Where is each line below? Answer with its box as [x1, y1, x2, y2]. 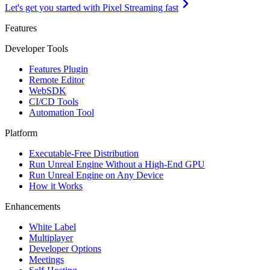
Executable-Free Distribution [29, 148, 139, 159]
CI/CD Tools [29, 96, 78, 107]
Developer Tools [5, 43, 68, 54]
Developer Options [29, 243, 101, 254]
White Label [29, 221, 76, 232]
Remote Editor [29, 74, 84, 85]
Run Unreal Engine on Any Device [29, 169, 163, 180]
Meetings [29, 254, 64, 265]
